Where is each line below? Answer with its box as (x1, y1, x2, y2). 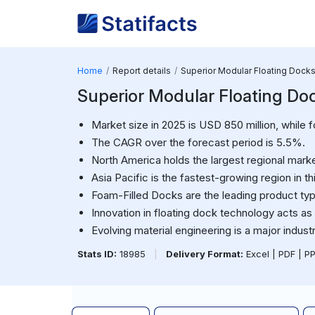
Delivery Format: (165, 248, 243, 259)
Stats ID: (77, 248, 117, 259)
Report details (112, 65, 171, 76)
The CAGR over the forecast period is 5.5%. (91, 136, 305, 149)
